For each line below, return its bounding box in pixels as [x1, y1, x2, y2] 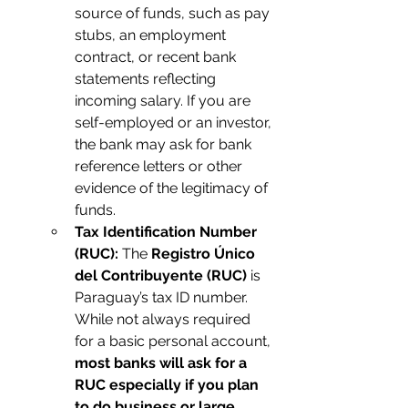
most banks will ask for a [75, 354, 250, 372]
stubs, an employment [75, 26, 229, 44]
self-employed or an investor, [75, 114, 275, 131]
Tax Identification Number [75, 223, 260, 240]
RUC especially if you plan [75, 376, 262, 393]
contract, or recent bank [75, 48, 240, 66]
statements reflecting [75, 70, 219, 87]
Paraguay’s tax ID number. [75, 289, 251, 306]
